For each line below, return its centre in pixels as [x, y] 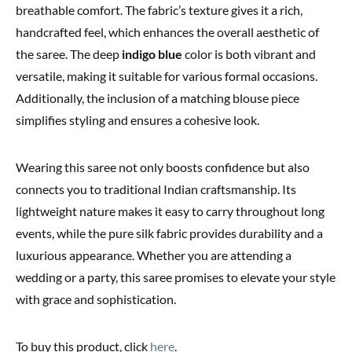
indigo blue [152, 54]
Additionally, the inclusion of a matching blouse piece [158, 98]
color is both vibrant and [249, 54]
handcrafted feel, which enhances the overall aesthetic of [167, 32]
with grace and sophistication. [96, 299]
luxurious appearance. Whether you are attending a [154, 255]
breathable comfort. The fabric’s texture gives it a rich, [159, 10]
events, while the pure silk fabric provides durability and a [169, 233]
